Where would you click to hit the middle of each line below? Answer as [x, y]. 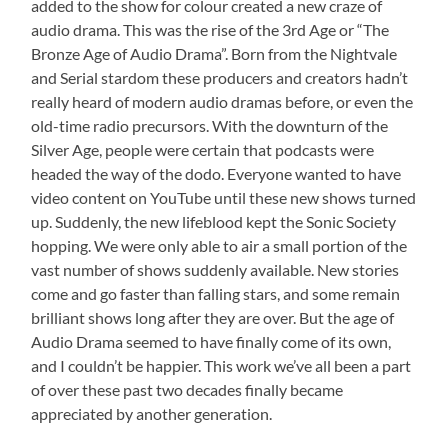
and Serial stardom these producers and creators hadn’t [220, 77]
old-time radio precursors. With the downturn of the [210, 125]
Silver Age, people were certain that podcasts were [203, 149]
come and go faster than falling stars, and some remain [216, 293]
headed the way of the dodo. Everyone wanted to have [216, 173]
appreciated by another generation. [152, 413]
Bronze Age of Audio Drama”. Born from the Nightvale [214, 53]
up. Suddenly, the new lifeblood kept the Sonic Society [214, 221]
